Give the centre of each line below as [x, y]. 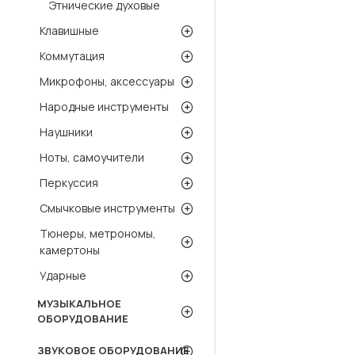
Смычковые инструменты [107, 208]
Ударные [63, 275]
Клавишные [69, 31]
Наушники [66, 132]
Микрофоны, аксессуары [107, 81]
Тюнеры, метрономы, [98, 233]
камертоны [70, 250]
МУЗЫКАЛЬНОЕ [79, 303]
